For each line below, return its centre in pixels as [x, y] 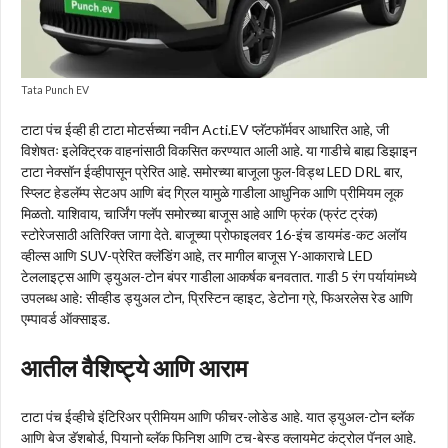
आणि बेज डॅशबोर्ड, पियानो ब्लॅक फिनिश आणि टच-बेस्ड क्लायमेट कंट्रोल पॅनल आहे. [218, 437]
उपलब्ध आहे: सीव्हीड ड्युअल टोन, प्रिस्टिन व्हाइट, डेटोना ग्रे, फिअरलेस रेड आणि [217, 297]
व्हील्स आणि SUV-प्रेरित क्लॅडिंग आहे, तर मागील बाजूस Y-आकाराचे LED [197, 255]
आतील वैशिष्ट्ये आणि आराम [134, 367]
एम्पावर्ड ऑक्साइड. [65, 318]
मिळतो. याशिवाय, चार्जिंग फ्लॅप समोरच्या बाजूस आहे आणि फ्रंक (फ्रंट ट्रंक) [199, 213]
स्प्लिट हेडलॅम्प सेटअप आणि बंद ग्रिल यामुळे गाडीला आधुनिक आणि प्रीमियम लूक [212, 192]
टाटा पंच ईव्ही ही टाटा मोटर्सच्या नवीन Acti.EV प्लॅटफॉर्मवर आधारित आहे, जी [205, 129]
